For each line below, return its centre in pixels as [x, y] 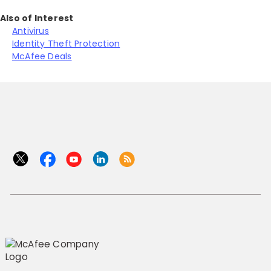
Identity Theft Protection [66, 43]
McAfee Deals [42, 56]
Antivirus [31, 31]
